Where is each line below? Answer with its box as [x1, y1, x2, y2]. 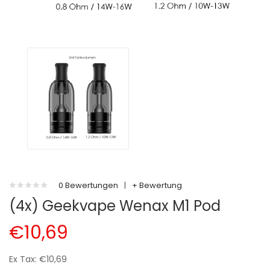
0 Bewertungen [58, 180, 118, 191]
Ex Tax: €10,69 [9, 253, 67, 265]
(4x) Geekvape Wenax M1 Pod [9, 196, 221, 216]
